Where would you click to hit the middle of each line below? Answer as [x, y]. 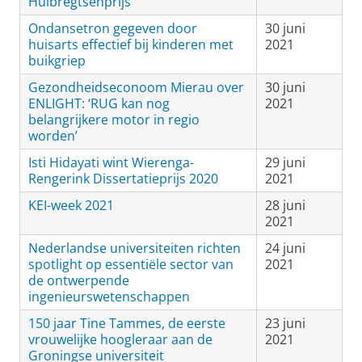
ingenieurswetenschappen [109, 297]
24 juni [285, 248]
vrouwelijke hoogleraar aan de [120, 339]
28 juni [285, 205]
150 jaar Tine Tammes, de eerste [127, 323]
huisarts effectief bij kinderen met [131, 44]
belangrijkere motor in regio [114, 120]
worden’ [53, 136]
